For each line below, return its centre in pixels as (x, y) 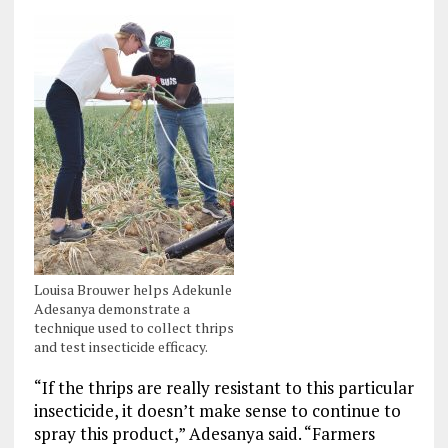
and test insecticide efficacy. (120, 347)
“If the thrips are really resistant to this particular (223, 388)
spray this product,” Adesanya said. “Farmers (204, 434)
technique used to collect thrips (133, 328)
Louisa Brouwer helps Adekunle (132, 290)
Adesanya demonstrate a (111, 309)
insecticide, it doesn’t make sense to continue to (217, 411)
